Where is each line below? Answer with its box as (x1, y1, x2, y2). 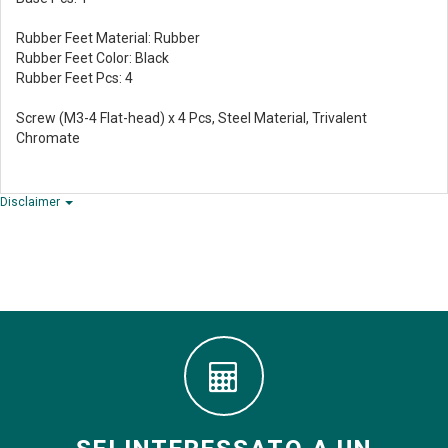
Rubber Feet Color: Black (16, 50, 169, 66)
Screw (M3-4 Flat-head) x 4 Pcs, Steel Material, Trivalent (16, 110, 367, 126)
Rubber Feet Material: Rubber (16, 30, 200, 46)
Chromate (16, 130, 80, 146)
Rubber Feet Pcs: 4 (16, 70, 133, 86)
